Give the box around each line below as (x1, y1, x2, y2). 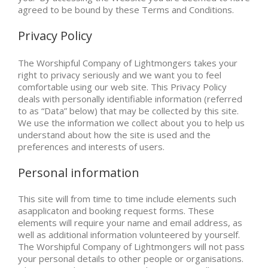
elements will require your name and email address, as (18, 216, 242, 229)
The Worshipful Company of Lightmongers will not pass (18, 240, 245, 252)
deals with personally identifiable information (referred (18, 92, 242, 105)
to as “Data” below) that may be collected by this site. (18, 104, 239, 117)
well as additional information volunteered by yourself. (18, 228, 240, 240)
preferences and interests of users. (18, 140, 165, 153)
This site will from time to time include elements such (18, 192, 236, 205)
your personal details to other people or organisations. (18, 252, 243, 264)
